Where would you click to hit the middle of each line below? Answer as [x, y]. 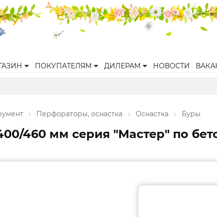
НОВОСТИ [171, 66]
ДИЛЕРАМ [122, 66]
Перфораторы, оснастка [79, 114]
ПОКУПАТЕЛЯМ [63, 66]
